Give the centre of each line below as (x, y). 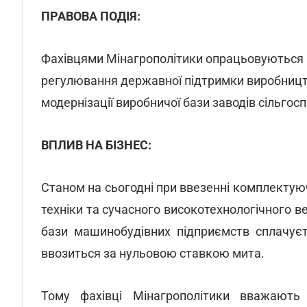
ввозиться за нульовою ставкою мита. (153, 253)
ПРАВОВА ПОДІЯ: (91, 16)
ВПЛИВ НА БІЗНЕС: (96, 145)
